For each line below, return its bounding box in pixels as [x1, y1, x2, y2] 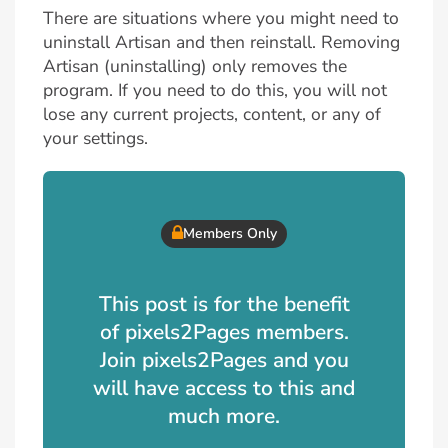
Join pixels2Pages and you [99, 345, 349, 374]
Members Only [182, 224, 277, 244]
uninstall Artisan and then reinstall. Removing [43, 29, 400, 54]
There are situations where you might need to [43, 5, 399, 30]
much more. [168, 401, 280, 430]
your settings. [43, 125, 148, 150]
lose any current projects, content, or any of [43, 101, 381, 126]
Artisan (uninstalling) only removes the [43, 53, 347, 78]
